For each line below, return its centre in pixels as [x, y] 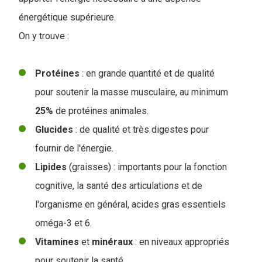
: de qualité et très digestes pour [141, 130]
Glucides [54, 130]
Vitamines [57, 242]
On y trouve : [44, 36]
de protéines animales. [102, 111]
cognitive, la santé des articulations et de [119, 186]
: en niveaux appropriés [181, 242]
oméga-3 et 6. [63, 223]
